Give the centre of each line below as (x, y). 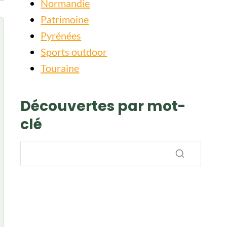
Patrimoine (65, 19)
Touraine (60, 68)
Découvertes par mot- (103, 106)
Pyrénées (61, 35)
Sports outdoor (74, 52)
